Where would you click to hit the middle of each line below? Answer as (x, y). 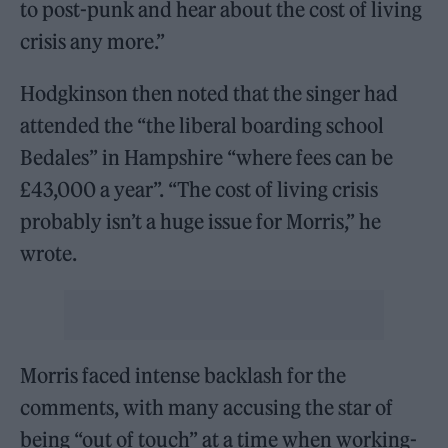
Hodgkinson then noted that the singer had (209, 93)
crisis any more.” (93, 41)
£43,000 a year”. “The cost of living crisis (199, 189)
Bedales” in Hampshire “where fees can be (207, 157)
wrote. (49, 253)
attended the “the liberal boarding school (202, 125)
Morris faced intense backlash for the (183, 375)
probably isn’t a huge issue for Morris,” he (201, 221)
